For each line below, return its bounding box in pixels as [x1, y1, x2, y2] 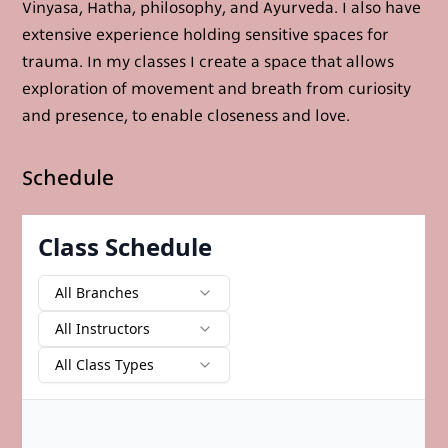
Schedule [22, 162, 115, 194]
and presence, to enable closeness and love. [22, 104, 351, 128]
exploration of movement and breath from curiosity [22, 77, 412, 101]
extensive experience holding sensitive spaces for [22, 23, 390, 47]
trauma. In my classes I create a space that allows [22, 50, 395, 74]
